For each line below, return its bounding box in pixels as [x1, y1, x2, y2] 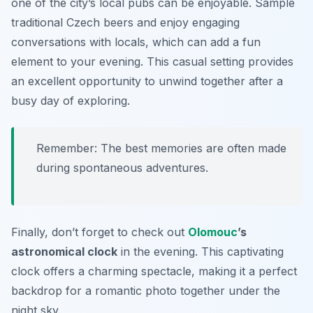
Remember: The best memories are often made [36, 140, 286, 155]
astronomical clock [11, 244, 117, 259]
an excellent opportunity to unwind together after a [11, 73, 283, 88]
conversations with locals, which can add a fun [11, 34, 261, 49]
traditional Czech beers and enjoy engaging [11, 15, 240, 29]
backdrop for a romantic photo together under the [11, 283, 280, 298]
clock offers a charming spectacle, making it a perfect [11, 263, 297, 278]
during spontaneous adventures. [36, 160, 208, 175]
